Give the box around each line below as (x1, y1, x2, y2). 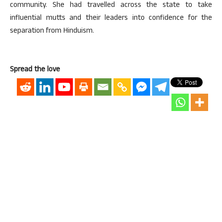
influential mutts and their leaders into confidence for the (10, 12, 212, 25)
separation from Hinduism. (10, 25, 94, 38)
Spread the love (10, 64, 60, 76)
